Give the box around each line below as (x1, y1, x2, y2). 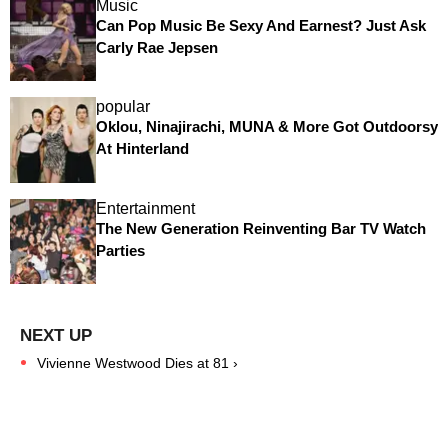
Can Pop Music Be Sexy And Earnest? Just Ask (95, 16, 426, 34)
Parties (95, 241, 145, 259)
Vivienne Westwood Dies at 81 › (37, 355, 238, 372)
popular (95, 98, 150, 116)
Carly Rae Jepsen (95, 38, 218, 56)
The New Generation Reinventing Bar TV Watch (95, 219, 426, 237)
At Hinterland (95, 140, 189, 158)
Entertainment (95, 199, 195, 217)
